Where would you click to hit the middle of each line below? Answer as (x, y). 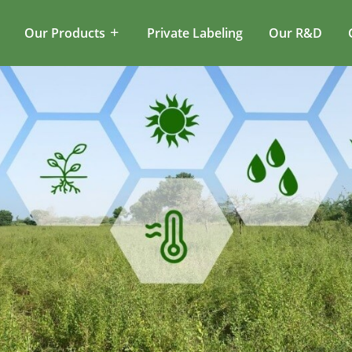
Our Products (66, 33)
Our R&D (295, 33)
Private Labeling (195, 33)
